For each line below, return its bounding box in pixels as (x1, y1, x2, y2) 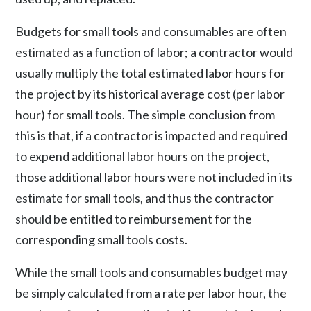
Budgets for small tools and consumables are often (15, 24, 287, 39)
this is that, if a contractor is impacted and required (15, 128, 288, 143)
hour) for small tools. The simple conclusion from (15, 107, 276, 122)
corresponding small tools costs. (15, 232, 188, 247)
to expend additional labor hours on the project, (15, 149, 270, 164)
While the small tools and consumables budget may (15, 264, 288, 280)
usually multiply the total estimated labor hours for (15, 65, 286, 81)
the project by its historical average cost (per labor (15, 86, 285, 101)
